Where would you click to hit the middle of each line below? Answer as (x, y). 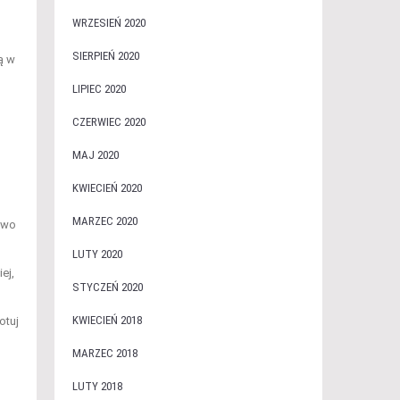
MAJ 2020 (95, 155)
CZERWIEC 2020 (108, 122)
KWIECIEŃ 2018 (107, 320)
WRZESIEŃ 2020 (108, 23)
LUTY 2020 (97, 254)
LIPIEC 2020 (99, 89)
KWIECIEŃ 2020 (107, 188)
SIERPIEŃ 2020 (105, 56)
